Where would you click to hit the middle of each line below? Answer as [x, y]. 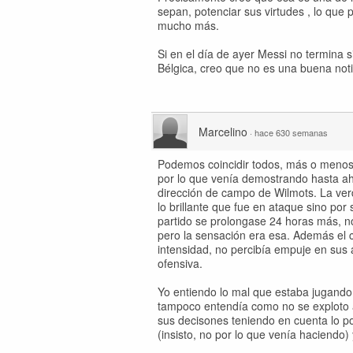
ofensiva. [180, 263]
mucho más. [188, 25]
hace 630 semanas [291, 132]
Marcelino [223, 132]
